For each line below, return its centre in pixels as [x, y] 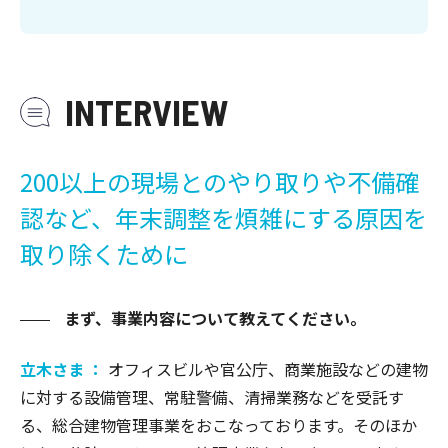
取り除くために [104, 253]
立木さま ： [64, 368]
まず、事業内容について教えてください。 [213, 317]
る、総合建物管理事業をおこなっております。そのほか [218, 424]
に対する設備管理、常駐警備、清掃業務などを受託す [212, 396]
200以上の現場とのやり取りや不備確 [219, 181]
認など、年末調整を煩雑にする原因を [223, 217]
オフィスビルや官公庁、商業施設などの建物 [268, 368]
